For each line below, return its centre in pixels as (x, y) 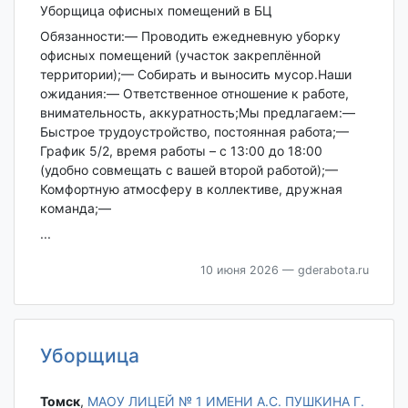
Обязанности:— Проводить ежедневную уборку (190, 36)
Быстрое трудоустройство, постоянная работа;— (194, 132)
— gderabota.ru (323, 270)
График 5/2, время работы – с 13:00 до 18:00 (181, 151)
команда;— (75, 209)
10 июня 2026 (239, 270)
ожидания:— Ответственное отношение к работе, (194, 94)
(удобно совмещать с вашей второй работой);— (189, 170)
